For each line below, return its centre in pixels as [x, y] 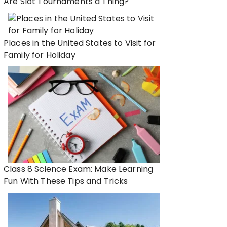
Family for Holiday [40, 55]
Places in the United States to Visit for [80, 43]
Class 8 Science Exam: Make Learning [79, 169]
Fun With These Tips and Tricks [66, 181]
